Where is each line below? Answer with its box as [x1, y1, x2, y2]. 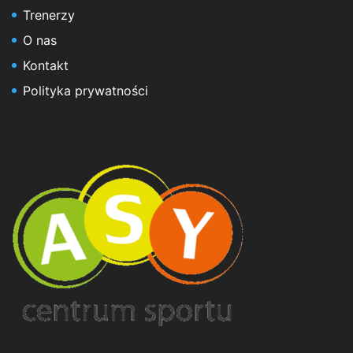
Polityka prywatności [23, 82, 148, 98]
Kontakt [23, 57, 69, 73]
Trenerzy [23, 6, 75, 23]
